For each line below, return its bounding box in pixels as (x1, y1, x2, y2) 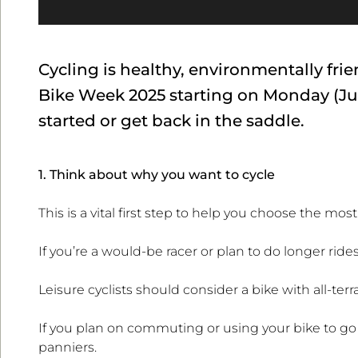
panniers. (38, 340, 97, 356)
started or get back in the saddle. (38, 111, 304, 131)
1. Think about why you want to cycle (38, 167, 275, 183)
